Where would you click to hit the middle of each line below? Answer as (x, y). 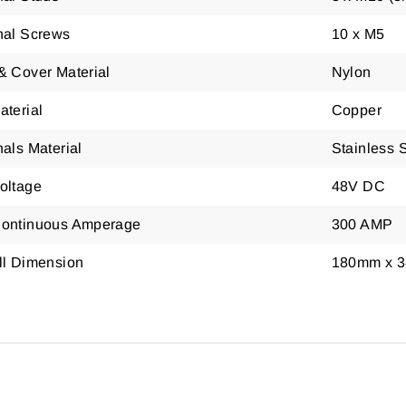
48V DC (358, 186)
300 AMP (362, 224)
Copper (356, 110)
